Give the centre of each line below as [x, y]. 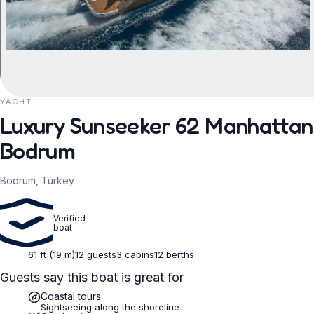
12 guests [96, 254]
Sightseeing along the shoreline [110, 307]
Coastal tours [71, 296]
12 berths [174, 254]
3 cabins [135, 254]
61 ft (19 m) [52, 254]
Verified [69, 218]
